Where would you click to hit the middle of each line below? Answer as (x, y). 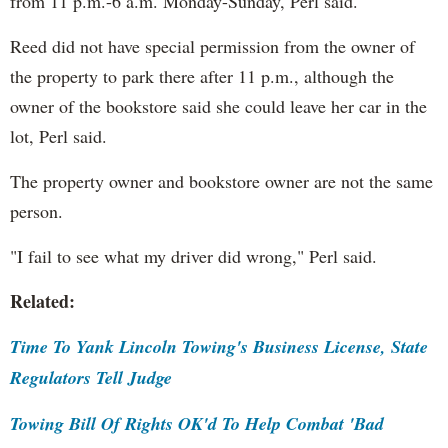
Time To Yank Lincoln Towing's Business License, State (219, 346)
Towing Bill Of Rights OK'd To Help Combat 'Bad (197, 423)
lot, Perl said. (58, 135)
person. (36, 210)
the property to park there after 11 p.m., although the (202, 75)
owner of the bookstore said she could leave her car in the (218, 105)
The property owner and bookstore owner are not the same (221, 180)
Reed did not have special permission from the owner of (212, 45)
